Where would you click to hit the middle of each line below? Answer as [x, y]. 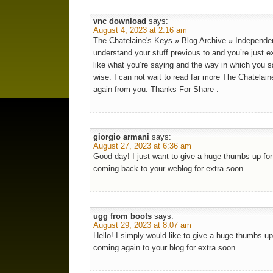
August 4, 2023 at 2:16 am [140, 30]
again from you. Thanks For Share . [156, 89]
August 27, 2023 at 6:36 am [142, 146]
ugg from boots [122, 216]
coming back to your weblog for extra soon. [169, 168]
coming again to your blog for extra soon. [165, 247]
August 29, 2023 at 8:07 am [142, 225]
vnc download [119, 21]
